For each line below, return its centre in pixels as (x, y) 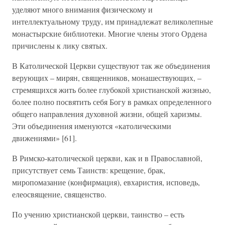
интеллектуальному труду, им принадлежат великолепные (113, 21)
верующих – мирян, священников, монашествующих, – (107, 78)
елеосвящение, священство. (59, 194)
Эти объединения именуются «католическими (92, 126)
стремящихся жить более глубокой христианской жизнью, (111, 90)
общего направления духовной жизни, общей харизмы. (107, 114)
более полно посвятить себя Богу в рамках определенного (112, 102)
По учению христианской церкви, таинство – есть (98, 214)
